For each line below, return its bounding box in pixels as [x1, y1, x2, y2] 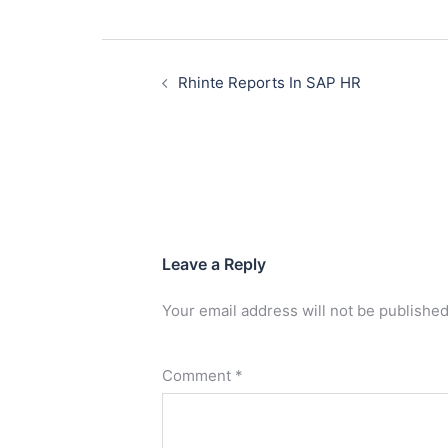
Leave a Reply [162, 254, 266, 275]
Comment [162, 366, 235, 386]
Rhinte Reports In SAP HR [178, 73, 361, 93]
